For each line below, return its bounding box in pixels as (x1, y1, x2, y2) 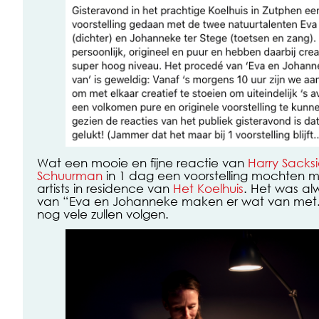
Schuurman (37, 167, 103, 183)
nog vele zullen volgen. (37, 205, 169, 221)
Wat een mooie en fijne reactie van (37, 154, 248, 170)
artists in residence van (37, 179, 173, 196)
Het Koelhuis (173, 179, 244, 196)
